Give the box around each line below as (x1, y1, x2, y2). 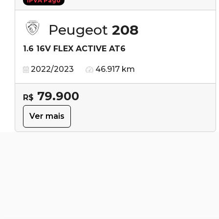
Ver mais (29, 111, 65, 121)
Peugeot (48, 21, 112, 38)
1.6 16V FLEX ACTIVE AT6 (23, 44, 126, 53)
